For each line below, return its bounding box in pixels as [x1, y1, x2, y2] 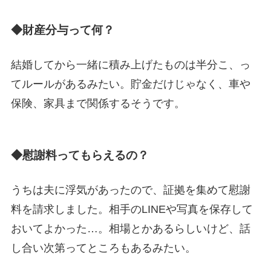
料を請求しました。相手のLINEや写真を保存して [10, 203, 253, 215]
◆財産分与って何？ [10, 24, 114, 37]
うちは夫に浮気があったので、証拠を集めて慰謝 [10, 183, 250, 196]
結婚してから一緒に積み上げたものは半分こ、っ [10, 59, 250, 71]
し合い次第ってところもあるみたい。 [10, 241, 196, 254]
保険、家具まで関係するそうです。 [10, 97, 185, 110]
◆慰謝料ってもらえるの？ [10, 148, 149, 162]
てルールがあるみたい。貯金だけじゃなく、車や [10, 78, 250, 91]
